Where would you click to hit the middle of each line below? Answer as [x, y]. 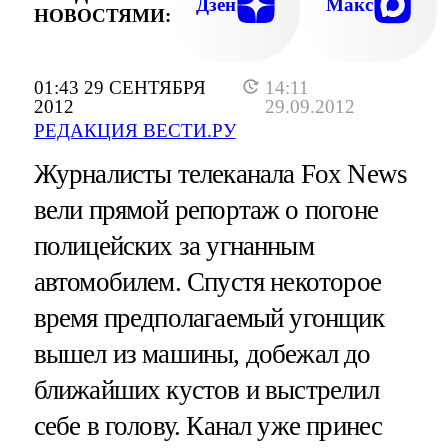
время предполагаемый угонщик [208, 318]
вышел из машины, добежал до [202, 354]
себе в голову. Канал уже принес [208, 426]
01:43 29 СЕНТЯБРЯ [119, 88]
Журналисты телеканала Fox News [220, 174]
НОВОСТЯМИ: [102, 15]
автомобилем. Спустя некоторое [207, 282]
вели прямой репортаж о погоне [205, 210]
